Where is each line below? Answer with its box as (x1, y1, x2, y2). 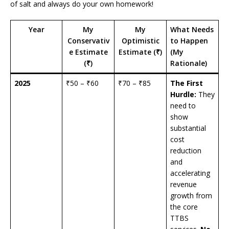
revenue (170, 179, 197, 190)
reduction (170, 146, 201, 156)
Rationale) (170, 58, 207, 68)
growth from (170, 191, 212, 201)
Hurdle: (170, 89, 196, 100)
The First (170, 78, 203, 88)
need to (170, 101, 196, 111)
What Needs (170, 25, 214, 35)
